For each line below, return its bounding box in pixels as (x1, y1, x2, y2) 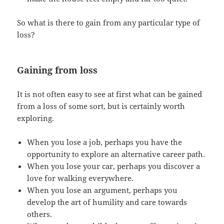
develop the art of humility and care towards (27, 197, 187, 207)
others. (27, 209, 52, 219)
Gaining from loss (17, 64, 98, 76)
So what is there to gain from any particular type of (17, 17, 200, 28)
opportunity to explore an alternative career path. (27, 149, 205, 159)
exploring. (17, 113, 54, 123)
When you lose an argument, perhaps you (27, 185, 178, 195)
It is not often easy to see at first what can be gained (17, 89, 202, 99)
